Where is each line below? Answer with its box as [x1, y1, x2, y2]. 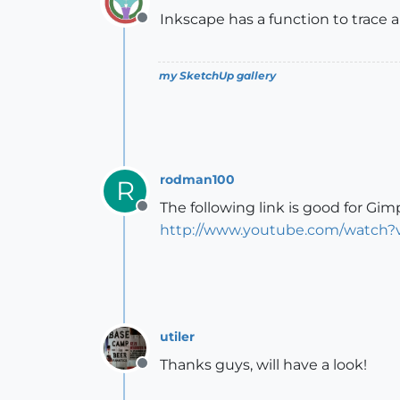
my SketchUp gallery [159, 69, 276, 82]
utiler [160, 328, 195, 345]
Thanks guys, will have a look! [160, 356, 367, 373]
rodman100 [160, 171, 235, 187]
